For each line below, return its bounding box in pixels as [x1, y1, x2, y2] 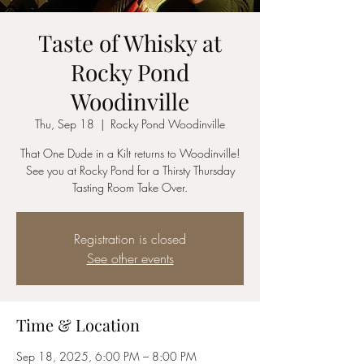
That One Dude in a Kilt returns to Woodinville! [20, 145, 240, 161]
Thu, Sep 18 [35, 116, 94, 132]
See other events [86, 249, 174, 267]
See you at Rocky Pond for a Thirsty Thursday [25, 162, 235, 178]
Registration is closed [74, 230, 186, 248]
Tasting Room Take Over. [72, 180, 188, 195]
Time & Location [16, 314, 140, 336]
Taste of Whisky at [38, 28, 222, 58]
